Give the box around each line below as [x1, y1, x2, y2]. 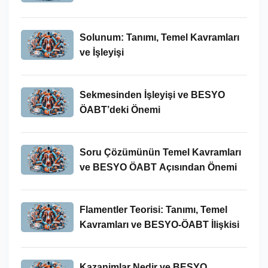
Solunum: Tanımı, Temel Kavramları [79, 32, 239, 42]
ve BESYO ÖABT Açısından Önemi [79, 162, 237, 172]
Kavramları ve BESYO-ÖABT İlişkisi [79, 219, 239, 230]
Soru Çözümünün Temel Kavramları [79, 147, 241, 157]
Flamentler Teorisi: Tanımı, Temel [79, 204, 227, 215]
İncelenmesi [79, 4, 134, 15]
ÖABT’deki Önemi [79, 104, 160, 115]
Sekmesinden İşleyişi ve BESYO [79, 89, 225, 100]
